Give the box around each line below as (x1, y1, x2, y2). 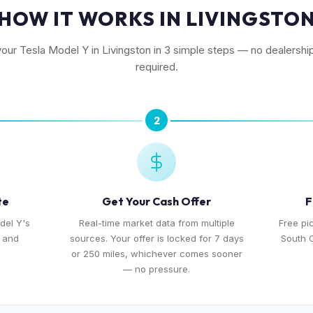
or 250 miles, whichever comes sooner (71, 248, 242, 259)
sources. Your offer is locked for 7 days (69, 233, 244, 244)
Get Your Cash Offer (102, 194, 211, 208)
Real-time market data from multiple (78, 217, 235, 228)
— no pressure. (123, 263, 190, 275)
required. (135, 60, 178, 73)
